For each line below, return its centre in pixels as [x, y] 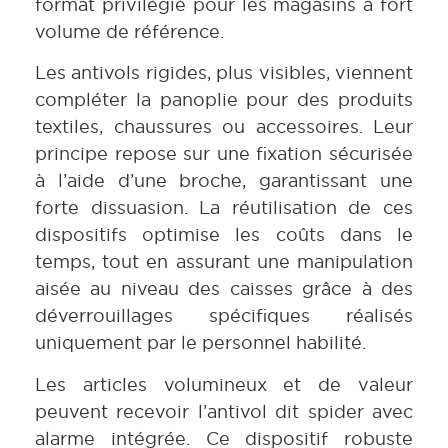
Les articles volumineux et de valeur [224, 384]
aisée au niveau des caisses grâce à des [224, 289]
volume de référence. [129, 31]
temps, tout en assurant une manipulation [224, 262]
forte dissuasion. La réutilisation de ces [224, 208]
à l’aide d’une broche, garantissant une [224, 181]
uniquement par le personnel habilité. [200, 343]
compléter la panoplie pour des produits [224, 100]
